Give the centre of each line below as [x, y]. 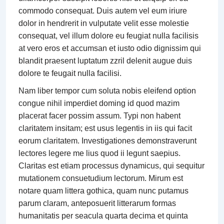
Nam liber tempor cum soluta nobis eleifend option [107, 91]
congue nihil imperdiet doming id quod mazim [99, 103]
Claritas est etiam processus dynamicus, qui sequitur [111, 166]
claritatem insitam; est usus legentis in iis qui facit [105, 128]
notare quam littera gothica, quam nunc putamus [103, 191]
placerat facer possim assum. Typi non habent [99, 116]
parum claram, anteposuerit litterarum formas [97, 203]
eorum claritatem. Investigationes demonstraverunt [107, 141]
